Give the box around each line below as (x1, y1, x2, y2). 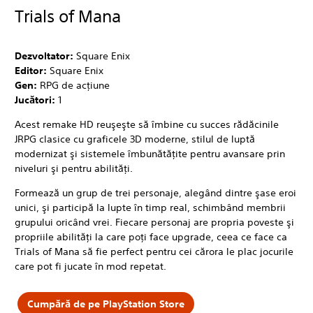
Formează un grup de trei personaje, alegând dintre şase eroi (15, 186, 296, 199)
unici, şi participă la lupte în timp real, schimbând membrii (15, 201, 286, 214)
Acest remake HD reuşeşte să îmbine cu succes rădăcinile (15, 117, 279, 131)
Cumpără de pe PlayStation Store (27, 298, 184, 311)
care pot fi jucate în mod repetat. (15, 259, 166, 272)
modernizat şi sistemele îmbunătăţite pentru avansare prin (15, 147, 285, 160)
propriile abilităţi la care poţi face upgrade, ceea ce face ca (15, 230, 287, 243)
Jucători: (15, 93, 58, 106)
